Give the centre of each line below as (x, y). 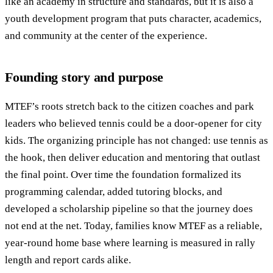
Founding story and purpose (84, 77)
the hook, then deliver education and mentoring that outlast (133, 157)
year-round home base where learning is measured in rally (130, 243)
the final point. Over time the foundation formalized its (123, 174)
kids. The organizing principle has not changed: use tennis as (136, 140)
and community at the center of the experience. (106, 35)
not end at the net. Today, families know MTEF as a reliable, (133, 225)
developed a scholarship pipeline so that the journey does (129, 208)
